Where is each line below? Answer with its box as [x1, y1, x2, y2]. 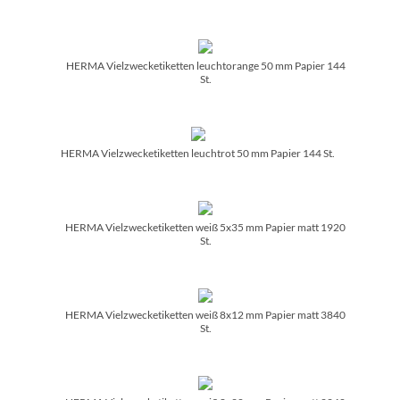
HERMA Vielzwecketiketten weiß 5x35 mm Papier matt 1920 [65, 220, 346, 234]
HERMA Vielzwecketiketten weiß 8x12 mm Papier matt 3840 [65, 307, 346, 321]
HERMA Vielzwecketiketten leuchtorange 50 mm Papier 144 [65, 58, 346, 72]
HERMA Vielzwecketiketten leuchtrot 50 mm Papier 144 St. [61, 146, 335, 160]
